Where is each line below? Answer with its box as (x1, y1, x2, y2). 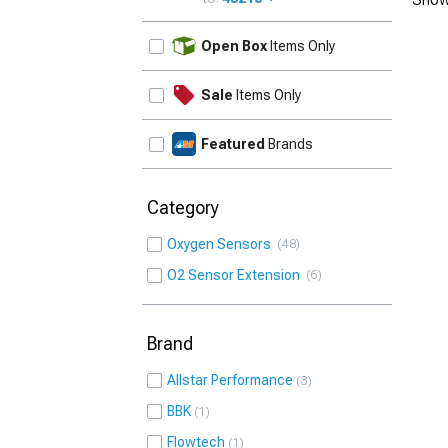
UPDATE (330, 26, 387, 43)
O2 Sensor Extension (167, 267, 306, 283)
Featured (201, 136, 265, 152)
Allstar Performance (167, 372, 293, 388)
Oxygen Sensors (167, 236, 277, 252)
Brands (265, 136, 313, 152)
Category (147, 197, 219, 218)
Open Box (201, 38, 267, 54)
